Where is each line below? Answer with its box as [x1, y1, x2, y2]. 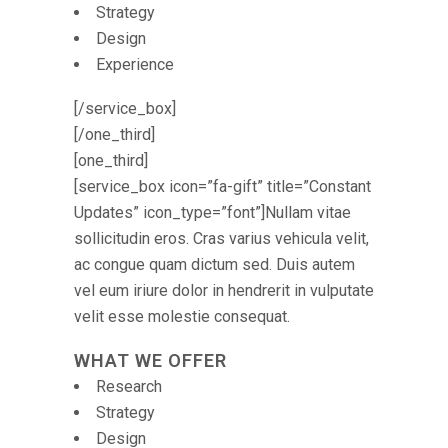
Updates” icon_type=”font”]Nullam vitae [74, 203, 351, 222]
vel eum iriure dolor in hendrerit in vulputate [74, 281, 374, 300]
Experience [96, 55, 174, 74]
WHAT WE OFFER [74, 350, 227, 371]
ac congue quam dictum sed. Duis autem [74, 255, 355, 274]
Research [96, 377, 162, 396]
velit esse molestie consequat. [74, 307, 290, 326]
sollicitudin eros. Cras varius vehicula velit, [74, 229, 369, 248]
